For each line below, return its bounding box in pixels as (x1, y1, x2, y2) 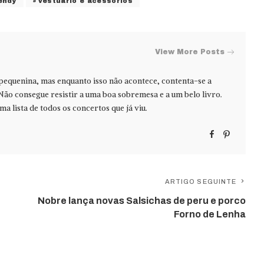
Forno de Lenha (174, 209, 246, 220)
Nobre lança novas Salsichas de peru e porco (38, 196, 246, 206)
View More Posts (155, 47, 225, 56)
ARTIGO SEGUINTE (164, 178, 237, 186)
